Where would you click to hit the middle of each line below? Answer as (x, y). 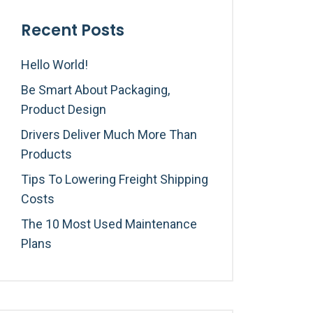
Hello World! (54, 65)
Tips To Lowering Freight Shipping (115, 179)
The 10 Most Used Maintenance (109, 224)
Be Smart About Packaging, (95, 90)
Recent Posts (73, 30)
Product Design (64, 109)
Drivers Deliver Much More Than (109, 134)
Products (46, 154)
